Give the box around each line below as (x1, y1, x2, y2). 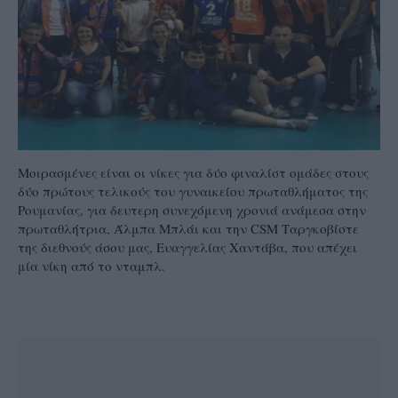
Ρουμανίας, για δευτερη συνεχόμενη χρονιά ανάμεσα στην (18, 201, 366, 219)
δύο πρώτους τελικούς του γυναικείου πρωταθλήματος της (18, 182, 368, 201)
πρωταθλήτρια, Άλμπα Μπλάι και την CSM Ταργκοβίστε (18, 219, 359, 238)
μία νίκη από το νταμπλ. (18, 257, 165, 275)
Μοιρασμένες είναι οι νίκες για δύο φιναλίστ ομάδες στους (18, 163, 369, 182)
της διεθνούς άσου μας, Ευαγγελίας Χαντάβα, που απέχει (18, 238, 357, 257)
